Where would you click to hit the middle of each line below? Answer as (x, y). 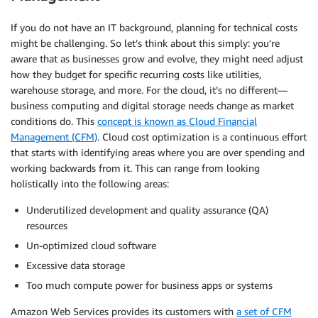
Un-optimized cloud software (91, 245)
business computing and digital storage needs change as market (152, 105)
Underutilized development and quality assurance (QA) (147, 209)
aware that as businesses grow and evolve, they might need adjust (157, 58)
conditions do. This (54, 121)
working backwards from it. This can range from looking (135, 168)
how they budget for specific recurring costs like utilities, (136, 74)
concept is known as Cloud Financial (177, 121)
